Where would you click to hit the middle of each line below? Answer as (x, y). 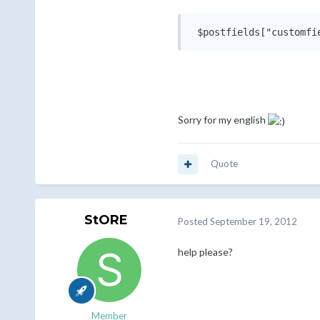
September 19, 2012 (253, 221)
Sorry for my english (222, 120)
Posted (194, 221)
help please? (205, 252)
